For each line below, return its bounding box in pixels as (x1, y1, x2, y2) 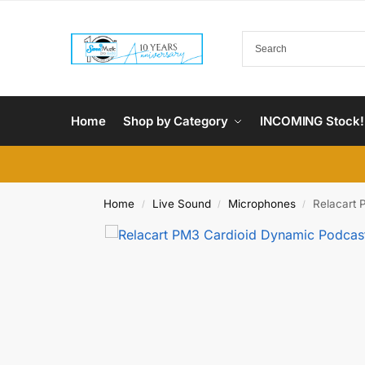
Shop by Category (123, 113, 228, 129)
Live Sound (152, 197, 211, 210)
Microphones (227, 197, 296, 210)
